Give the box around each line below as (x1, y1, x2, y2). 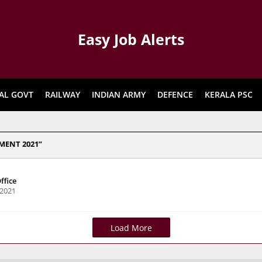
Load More (110, 222, 152, 233)
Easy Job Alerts (78, 29, 184, 49)
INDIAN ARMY (92, 89, 146, 100)
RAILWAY (45, 89, 80, 100)
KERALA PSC (205, 89, 253, 100)
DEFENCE (157, 89, 193, 100)
